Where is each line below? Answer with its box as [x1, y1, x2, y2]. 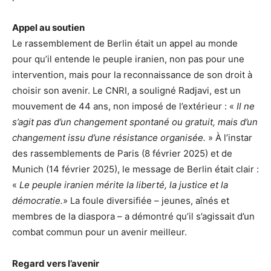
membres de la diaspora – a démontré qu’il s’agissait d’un [12, 210, 255, 222]
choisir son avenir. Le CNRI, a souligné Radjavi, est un [12, 84, 241, 96]
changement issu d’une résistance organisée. [12, 131, 206, 143]
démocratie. [12, 194, 63, 206]
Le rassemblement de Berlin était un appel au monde [12, 37, 238, 49]
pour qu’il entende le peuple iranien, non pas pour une [12, 53, 244, 65]
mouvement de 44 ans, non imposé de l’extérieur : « [12, 100, 237, 112]
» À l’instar [206, 131, 252, 143]
